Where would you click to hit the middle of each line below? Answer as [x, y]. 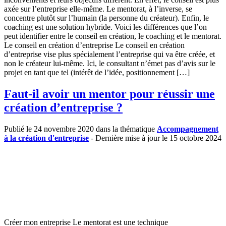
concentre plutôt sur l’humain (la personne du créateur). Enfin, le [106, 18]
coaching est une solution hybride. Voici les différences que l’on [105, 27]
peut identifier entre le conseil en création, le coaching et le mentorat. [113, 36]
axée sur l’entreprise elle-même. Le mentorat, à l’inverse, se [98, 9]
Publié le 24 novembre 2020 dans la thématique [80, 129]
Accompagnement [188, 129]
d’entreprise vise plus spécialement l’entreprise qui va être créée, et [109, 54]
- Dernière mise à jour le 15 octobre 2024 [155, 138]
